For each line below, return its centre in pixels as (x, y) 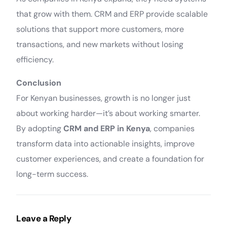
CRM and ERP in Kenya (107, 128)
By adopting (40, 128)
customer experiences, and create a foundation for (110, 159)
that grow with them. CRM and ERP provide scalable (112, 14)
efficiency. (35, 60)
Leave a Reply (44, 218)
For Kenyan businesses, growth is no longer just (104, 98)
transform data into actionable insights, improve (106, 144)
